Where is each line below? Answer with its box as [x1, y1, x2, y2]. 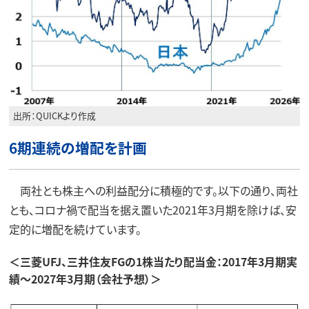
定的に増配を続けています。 [8, 220, 141, 237]
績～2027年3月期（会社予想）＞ [8, 270, 161, 288]
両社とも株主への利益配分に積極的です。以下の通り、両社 [8, 181, 298, 199]
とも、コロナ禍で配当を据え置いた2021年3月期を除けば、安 [8, 201, 297, 218]
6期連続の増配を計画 [8, 137, 147, 158]
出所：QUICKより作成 [13, 109, 97, 123]
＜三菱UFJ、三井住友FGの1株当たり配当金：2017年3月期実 [8, 253, 297, 270]
